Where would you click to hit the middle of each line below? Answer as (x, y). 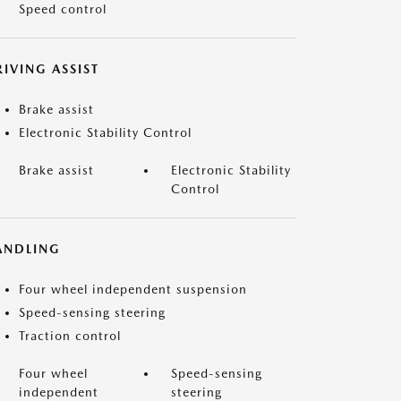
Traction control (70, 336)
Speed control (63, 9)
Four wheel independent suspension (133, 289)
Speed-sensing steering (92, 312)
